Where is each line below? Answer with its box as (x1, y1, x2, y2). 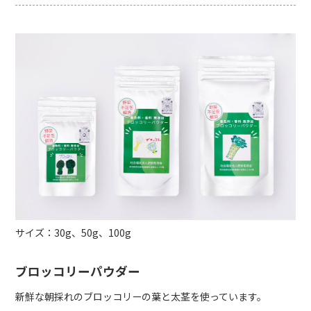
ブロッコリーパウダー (15, 262, 141, 280)
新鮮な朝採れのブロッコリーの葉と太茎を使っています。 (15, 289, 267, 303)
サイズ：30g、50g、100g (15, 225, 132, 239)
